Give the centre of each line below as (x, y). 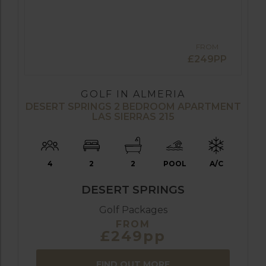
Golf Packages (133, 210)
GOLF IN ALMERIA (133, 94)
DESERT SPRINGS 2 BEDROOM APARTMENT (133, 106)
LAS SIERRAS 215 (133, 116)
